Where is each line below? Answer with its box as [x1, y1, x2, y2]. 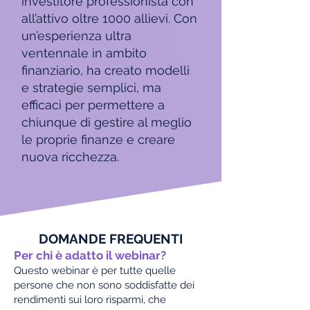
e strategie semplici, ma [21, 80, 161, 95]
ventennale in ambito [21, 46, 147, 60]
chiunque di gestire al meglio [21, 115, 192, 129]
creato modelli [104, 63, 190, 77]
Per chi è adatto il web [14, 248, 139, 262]
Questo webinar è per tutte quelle [14, 264, 176, 277]
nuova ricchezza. [21, 149, 119, 164]
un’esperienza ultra [21, 28, 131, 43]
